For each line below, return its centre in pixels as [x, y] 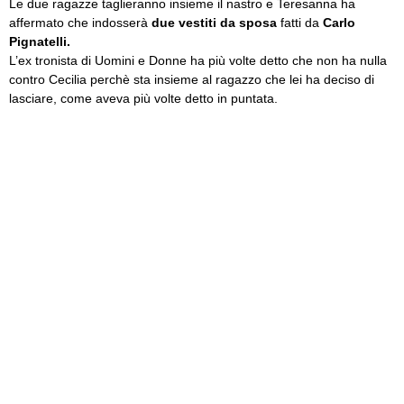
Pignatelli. [40, 41]
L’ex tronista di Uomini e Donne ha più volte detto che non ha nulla [198, 60]
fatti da [300, 23]
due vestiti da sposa [214, 23]
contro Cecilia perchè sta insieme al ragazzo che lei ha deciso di [192, 79]
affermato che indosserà [80, 23]
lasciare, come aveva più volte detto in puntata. [143, 98]
